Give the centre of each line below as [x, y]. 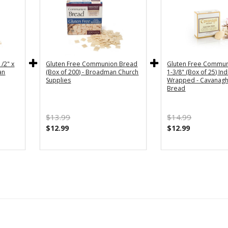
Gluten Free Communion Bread [92, 64]
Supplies [59, 80]
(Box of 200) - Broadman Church [92, 72]
